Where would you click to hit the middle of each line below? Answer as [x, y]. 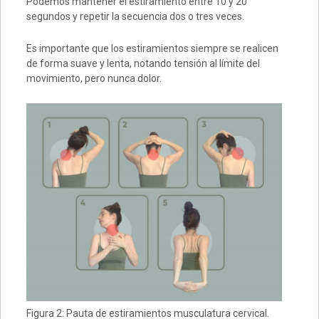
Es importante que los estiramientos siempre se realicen [152, 49]
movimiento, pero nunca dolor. [94, 79]
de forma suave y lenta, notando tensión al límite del [143, 64]
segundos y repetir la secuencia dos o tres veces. [135, 17]
